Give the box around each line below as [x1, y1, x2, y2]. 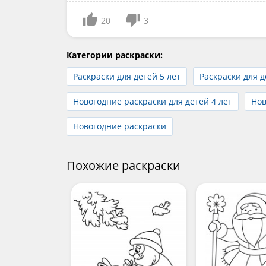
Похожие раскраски [66, 157, 180, 174]
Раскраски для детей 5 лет [73, 71, 180, 83]
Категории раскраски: [66, 49, 163, 61]
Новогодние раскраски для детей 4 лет [73, 96, 232, 107]
